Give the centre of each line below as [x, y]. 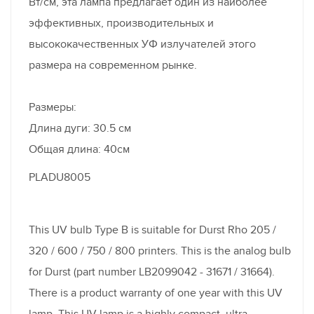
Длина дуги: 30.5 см [80, 128]
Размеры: [53, 107]
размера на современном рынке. [113, 65]
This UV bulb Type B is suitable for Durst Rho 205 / [152, 230]
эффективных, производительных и [121, 23]
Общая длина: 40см [79, 149]
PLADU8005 [60, 177]
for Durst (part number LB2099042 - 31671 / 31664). [152, 272]
